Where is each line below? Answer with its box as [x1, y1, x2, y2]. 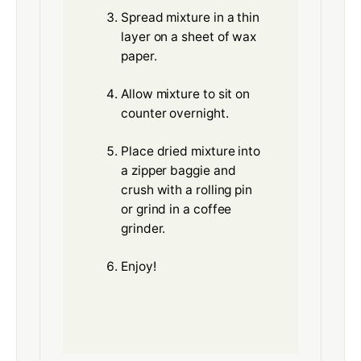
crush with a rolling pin [121, 182, 253, 198]
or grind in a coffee [121, 201, 232, 218]
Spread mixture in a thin [121, 10, 260, 26]
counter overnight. [121, 106, 229, 122]
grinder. [121, 221, 166, 237]
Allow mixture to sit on [121, 86, 251, 102]
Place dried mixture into [121, 143, 261, 160]
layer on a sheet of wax [121, 29, 257, 45]
